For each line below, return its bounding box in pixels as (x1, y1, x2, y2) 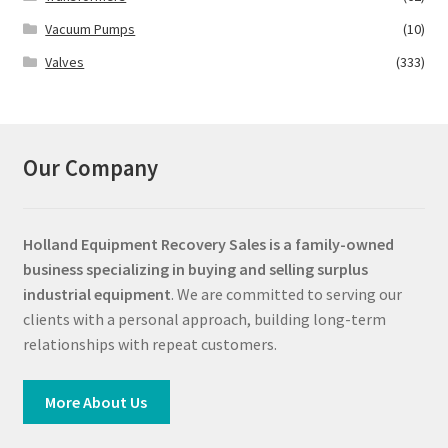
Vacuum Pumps (45, 20, 136, 39)
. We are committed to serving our (170, 284, 402, 305)
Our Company (22, 153, 158, 182)
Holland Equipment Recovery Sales (22, 234, 266, 255)
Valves (45, 53, 85, 72)
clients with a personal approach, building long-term (22, 309, 386, 330)
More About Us (45, 391, 148, 412)
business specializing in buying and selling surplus (22, 259, 368, 280)
